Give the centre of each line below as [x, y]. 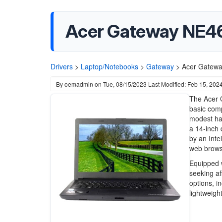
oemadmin [79, 84]
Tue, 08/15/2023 [125, 84]
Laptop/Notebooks [110, 66]
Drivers [62, 66]
